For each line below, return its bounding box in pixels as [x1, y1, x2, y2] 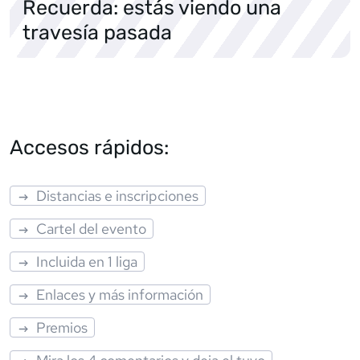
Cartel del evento [36, 219, 147, 238]
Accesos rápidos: [10, 134, 169, 159]
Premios [36, 317, 88, 337]
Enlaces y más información [36, 284, 204, 304]
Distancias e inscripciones [36, 186, 199, 205]
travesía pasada [22, 19, 172, 44]
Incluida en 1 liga [36, 252, 138, 271]
